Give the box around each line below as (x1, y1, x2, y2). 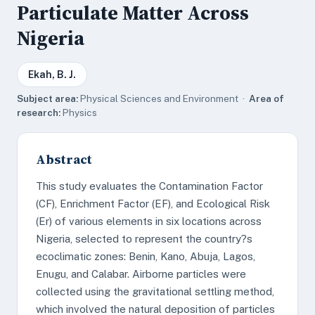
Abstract (36, 150, 92, 168)
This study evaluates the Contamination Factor (36, 180, 263, 192)
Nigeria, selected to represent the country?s (36, 233, 252, 245)
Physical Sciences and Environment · (78, 93, 249, 104)
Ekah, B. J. (28, 69, 76, 80)
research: (17, 107, 60, 118)
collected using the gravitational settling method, (36, 285, 274, 297)
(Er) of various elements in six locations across (36, 215, 262, 227)
